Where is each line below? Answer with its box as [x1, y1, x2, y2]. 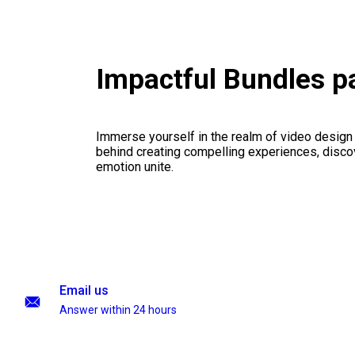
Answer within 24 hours [59, 303, 177, 316]
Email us [59, 283, 109, 298]
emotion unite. [95, 159, 174, 175]
